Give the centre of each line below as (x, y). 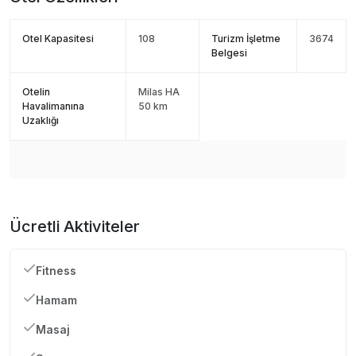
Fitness (56, 270)
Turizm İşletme (246, 38)
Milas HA (159, 91)
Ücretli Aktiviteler (75, 226)
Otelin (36, 91)
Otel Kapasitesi (58, 38)
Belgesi (229, 52)
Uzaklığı (41, 120)
